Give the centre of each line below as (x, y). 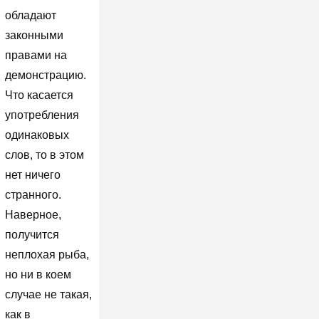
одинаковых (37, 135)
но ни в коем (38, 274)
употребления (42, 115)
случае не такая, (48, 294)
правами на (36, 55)
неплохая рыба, (47, 254)
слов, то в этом (44, 155)
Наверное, (33, 214)
